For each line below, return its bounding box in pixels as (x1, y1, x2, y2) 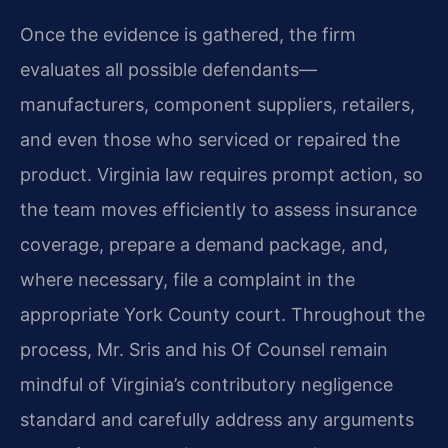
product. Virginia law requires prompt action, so (20, 164, 423, 186)
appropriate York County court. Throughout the (20, 304, 425, 326)
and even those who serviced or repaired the (20, 129, 400, 151)
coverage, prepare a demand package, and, (20, 234, 388, 256)
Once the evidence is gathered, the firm (20, 24, 356, 46)
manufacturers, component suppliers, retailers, (20, 94, 415, 116)
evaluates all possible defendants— (20, 59, 317, 81)
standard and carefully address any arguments (20, 409, 414, 431)
